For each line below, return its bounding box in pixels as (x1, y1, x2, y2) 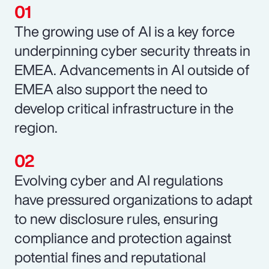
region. (14, 116, 58, 138)
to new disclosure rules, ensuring (14, 207, 218, 229)
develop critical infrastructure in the (14, 97, 234, 119)
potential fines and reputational (14, 246, 206, 268)
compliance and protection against (14, 226, 231, 249)
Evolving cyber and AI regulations (14, 169, 223, 191)
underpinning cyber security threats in (14, 39, 250, 61)
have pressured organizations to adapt (14, 188, 252, 210)
